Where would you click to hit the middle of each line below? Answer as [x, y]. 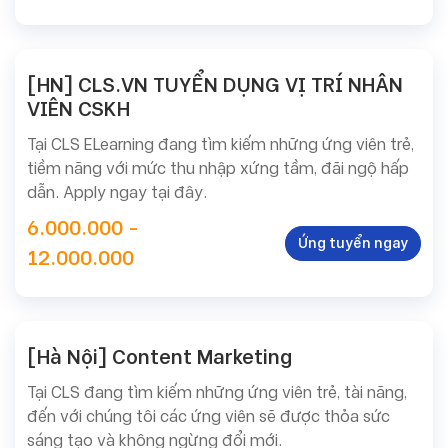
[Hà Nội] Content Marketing [159, 357]
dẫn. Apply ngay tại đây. [117, 193]
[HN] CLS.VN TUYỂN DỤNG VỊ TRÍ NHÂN [215, 85]
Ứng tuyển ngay [352, 242]
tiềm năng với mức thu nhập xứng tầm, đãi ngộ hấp [218, 169]
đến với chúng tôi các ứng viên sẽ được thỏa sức [208, 417]
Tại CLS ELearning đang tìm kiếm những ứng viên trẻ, [220, 145]
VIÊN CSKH [78, 109]
